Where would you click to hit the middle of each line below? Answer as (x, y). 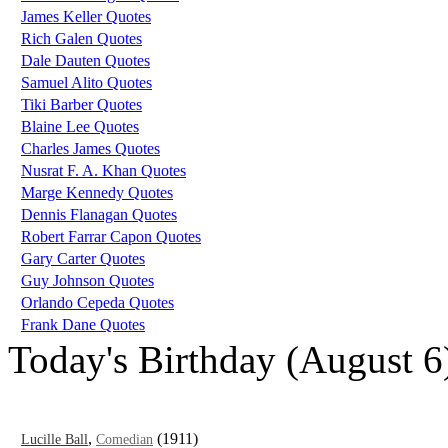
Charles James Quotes (90, 148)
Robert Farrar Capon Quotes (111, 236)
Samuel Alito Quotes (86, 82)
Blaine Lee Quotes (80, 126)
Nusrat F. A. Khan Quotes (103, 170)
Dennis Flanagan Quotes (99, 214)
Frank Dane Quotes (83, 324)
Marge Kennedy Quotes (97, 192)
